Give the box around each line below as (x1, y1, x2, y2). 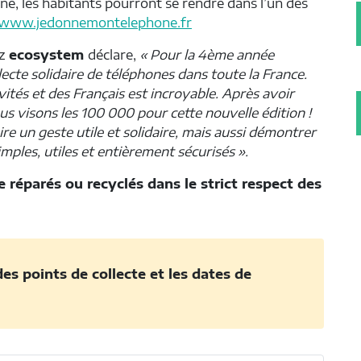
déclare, (88, 47, 139, 64)
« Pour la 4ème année (139, 47, 274, 64)
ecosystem (5, 47, 88, 64)
